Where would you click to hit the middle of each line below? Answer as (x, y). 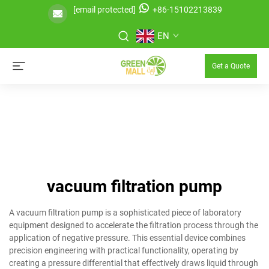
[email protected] (104, 10)
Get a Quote (231, 66)
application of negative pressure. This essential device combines (127, 238)
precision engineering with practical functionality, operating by (124, 250)
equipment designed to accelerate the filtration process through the (134, 225)
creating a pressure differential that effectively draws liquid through (134, 263)
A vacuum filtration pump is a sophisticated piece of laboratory (125, 213)
